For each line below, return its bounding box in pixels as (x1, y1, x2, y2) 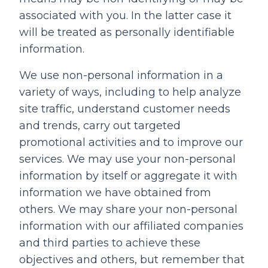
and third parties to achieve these (19, 236, 200, 249)
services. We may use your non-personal (19, 153, 236, 166)
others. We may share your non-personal (19, 203, 237, 216)
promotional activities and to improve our (19, 136, 243, 149)
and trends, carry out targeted (19, 119, 181, 132)
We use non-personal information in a (19, 69, 223, 82)
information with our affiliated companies (19, 220, 243, 233)
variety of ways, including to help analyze (19, 86, 241, 99)
